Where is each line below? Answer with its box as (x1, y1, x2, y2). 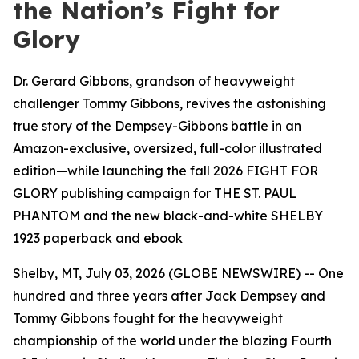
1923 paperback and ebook (13, 230, 183, 246)
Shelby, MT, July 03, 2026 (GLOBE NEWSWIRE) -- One (13, 265, 344, 281)
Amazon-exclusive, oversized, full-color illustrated (13, 140, 322, 156)
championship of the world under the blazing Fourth (13, 333, 332, 349)
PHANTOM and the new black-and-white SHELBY (13, 208, 323, 224)
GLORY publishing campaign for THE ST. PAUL (13, 185, 296, 201)
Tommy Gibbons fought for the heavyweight (13, 310, 283, 326)
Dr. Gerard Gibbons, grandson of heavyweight (13, 73, 295, 89)
